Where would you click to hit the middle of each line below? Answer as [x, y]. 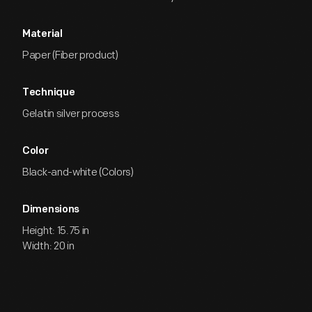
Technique [49, 93]
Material [42, 34]
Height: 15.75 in [56, 231]
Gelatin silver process [71, 114]
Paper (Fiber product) [70, 55]
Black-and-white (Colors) [78, 172]
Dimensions [51, 210]
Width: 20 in [48, 246]
